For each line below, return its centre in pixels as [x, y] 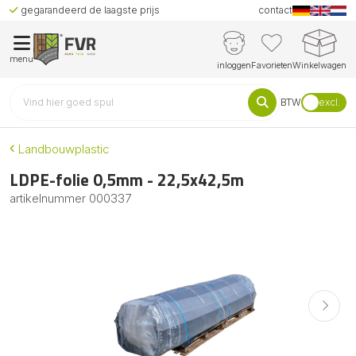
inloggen [234, 65]
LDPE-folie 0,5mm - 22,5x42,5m [127, 179]
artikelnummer [49, 198]
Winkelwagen [319, 65]
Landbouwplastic [62, 149]
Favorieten [272, 65]
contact [276, 10]
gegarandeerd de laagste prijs [89, 10]
